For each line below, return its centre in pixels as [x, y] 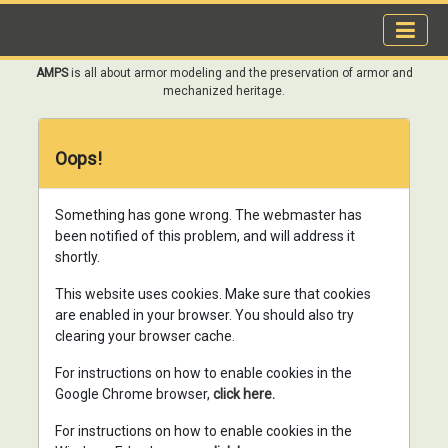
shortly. [77, 257]
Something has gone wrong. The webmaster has [208, 215]
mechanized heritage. [224, 91]
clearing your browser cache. [145, 336]
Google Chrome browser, [134, 394]
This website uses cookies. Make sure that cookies [213, 294]
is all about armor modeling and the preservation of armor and [240, 73]
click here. [244, 394]
